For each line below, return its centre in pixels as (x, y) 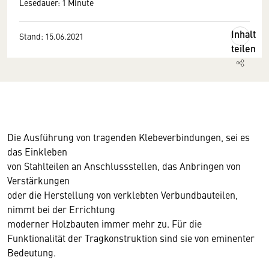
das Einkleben (37, 151)
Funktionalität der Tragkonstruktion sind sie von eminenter (131, 238)
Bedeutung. (32, 252)
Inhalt (243, 34)
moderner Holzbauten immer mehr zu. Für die (104, 223)
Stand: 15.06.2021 (51, 36)
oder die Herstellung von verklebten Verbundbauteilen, (122, 195)
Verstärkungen (38, 180)
